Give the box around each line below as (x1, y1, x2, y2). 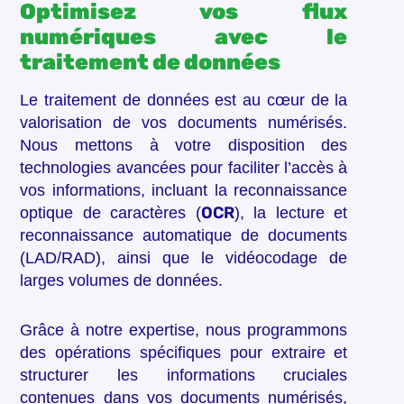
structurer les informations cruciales (20, 366, 348, 385)
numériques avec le (20, 24, 348, 50)
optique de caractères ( (20, 204, 201, 223)
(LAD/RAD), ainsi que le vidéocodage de (20, 249, 348, 268)
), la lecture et (234, 204, 348, 223)
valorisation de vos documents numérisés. (20, 114, 348, 133)
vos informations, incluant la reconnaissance (20, 181, 348, 200)
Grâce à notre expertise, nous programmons (20, 321, 348, 340)
